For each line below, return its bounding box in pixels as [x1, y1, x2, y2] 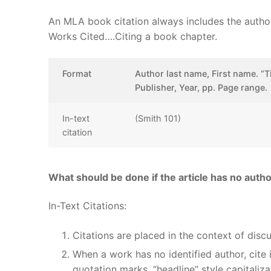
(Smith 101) [135, 113, 181, 123]
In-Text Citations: [48, 200, 126, 212]
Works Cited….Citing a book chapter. [48, 30, 217, 43]
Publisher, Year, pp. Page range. [135, 82, 268, 93]
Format [62, 68, 92, 79]
